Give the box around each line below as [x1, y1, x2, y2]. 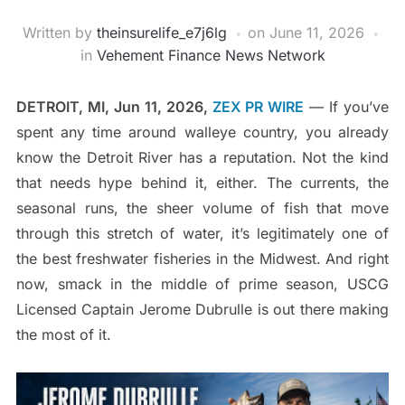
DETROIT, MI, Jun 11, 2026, [15, 98, 212, 117]
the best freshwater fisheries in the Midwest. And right [15, 250, 390, 268]
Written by [23, 24, 97, 42]
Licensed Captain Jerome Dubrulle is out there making [15, 300, 390, 319]
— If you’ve [304, 98, 390, 117]
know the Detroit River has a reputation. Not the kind [15, 148, 390, 167]
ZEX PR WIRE [212, 98, 305, 117]
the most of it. [15, 325, 111, 344]
